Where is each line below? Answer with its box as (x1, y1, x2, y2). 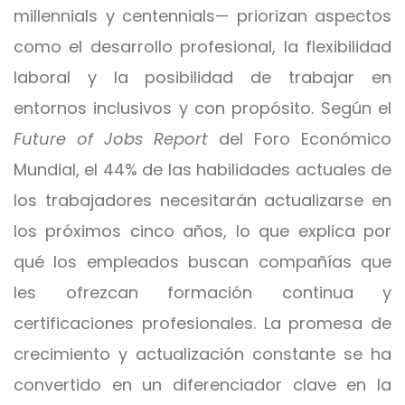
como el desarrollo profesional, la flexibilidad (14, 35, 391, 58)
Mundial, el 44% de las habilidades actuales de (14, 158, 391, 181)
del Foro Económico (208, 127, 391, 150)
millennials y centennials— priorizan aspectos (14, 5, 391, 27)
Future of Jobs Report (14, 127, 208, 150)
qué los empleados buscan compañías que (14, 250, 391, 273)
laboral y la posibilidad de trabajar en (14, 66, 391, 89)
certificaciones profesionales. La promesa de (14, 312, 391, 334)
